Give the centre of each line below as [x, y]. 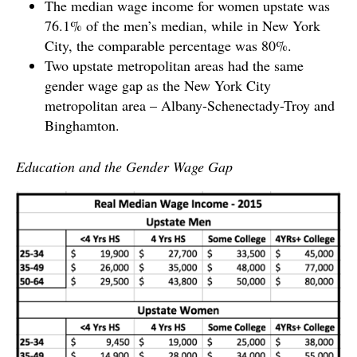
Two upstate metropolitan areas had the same [174, 66]
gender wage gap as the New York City [158, 86]
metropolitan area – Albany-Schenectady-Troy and [190, 106]
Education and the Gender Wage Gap [124, 167]
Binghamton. [82, 126]
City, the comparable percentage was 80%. [168, 46]
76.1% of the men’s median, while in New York [182, 26]
